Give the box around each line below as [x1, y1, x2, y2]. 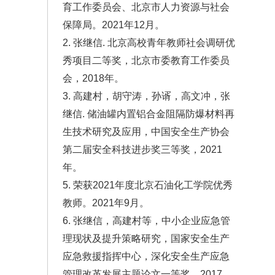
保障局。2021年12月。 [63, 20, 165, 31]
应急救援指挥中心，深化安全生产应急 [63, 251, 230, 262]
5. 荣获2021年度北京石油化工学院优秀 [63, 180, 233, 191]
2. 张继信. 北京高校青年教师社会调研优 [63, 37, 235, 48]
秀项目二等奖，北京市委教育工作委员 [63, 55, 230, 66]
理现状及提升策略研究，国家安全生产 [63, 233, 230, 244]
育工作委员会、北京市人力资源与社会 [63, 2, 230, 13]
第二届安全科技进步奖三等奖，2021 [63, 144, 222, 155]
